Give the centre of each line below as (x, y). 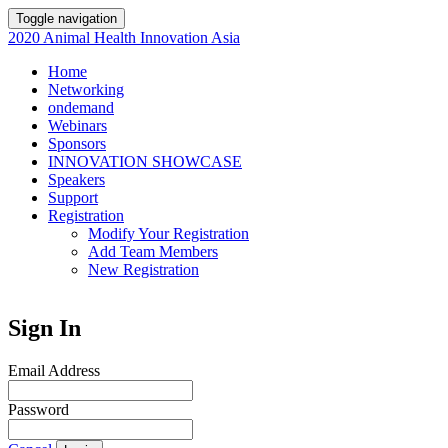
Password (38, 409)
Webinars (77, 125)
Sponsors (77, 143)
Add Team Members (153, 251)
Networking (86, 89)
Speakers (76, 179)
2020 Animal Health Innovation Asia (124, 37)
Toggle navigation (66, 18)
